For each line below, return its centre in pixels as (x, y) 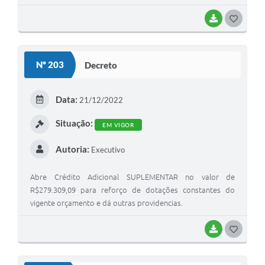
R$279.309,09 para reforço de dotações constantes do (132, 190)
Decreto (101, 65)
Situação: (74, 123)
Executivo (107, 150)
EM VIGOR (118, 125)
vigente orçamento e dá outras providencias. (106, 203)
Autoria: (72, 149)
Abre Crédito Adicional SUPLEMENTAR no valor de (132, 177)
